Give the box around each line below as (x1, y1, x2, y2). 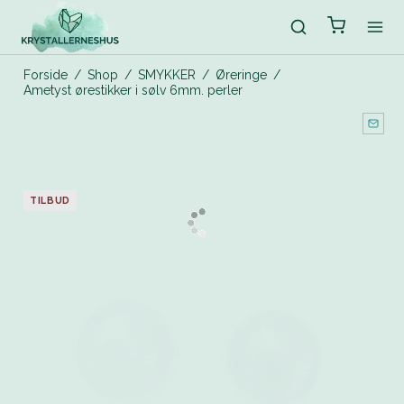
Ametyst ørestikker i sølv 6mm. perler (23, 83, 243, 97)
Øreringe (215, 68, 267, 82)
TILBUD (30, 195, 70, 206)
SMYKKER (137, 68, 196, 82)
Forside (23, 68, 68, 82)
